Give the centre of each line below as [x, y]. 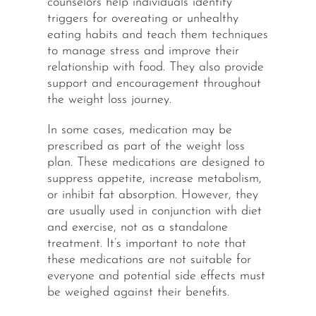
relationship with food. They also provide [155, 68]
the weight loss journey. [109, 100]
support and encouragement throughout [154, 84]
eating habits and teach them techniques [157, 35]
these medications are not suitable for [149, 260]
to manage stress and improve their [143, 51]
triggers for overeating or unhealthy [142, 19]
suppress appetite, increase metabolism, [154, 179]
